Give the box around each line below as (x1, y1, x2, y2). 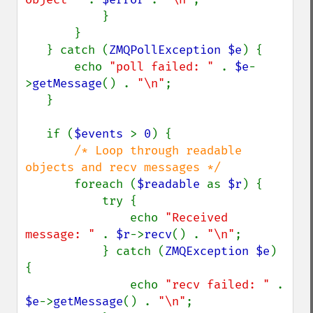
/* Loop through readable (74, 143, 242, 158)
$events (74, 126, 130, 141)
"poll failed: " (109, 59, 221, 74)
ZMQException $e (165, 244, 270, 259)
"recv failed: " (165, 277, 277, 292)
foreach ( (74, 177, 137, 191)
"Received (165, 210, 228, 225)
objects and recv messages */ (25, 160, 221, 175)
